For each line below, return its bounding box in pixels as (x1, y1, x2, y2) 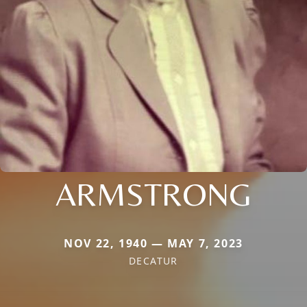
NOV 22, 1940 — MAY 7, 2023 (64, 236, 243, 251)
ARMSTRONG (56, 175, 251, 214)
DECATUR (129, 254, 178, 268)
